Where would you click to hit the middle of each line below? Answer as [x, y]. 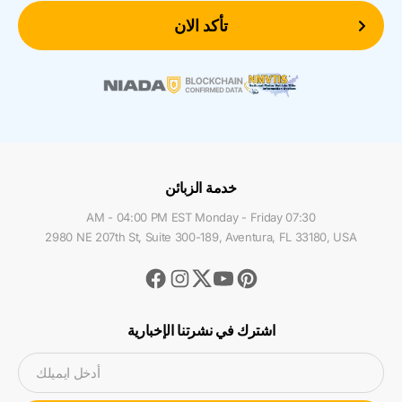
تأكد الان [201, 26]
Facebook [175, 274]
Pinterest [262, 274]
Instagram [198, 274]
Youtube [237, 274]
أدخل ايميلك [68, 372]
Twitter [213, 278]
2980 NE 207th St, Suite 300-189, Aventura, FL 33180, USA [201, 236]
